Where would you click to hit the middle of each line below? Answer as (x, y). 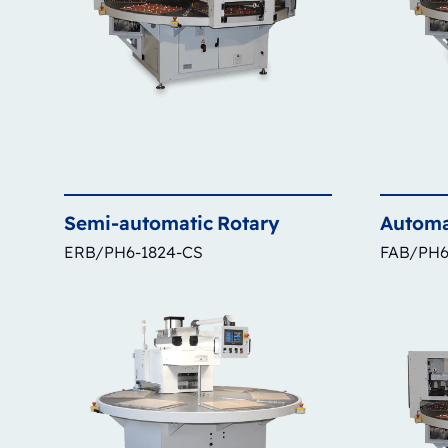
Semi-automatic (138, 222)
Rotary (248, 222)
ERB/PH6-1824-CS (133, 251)
